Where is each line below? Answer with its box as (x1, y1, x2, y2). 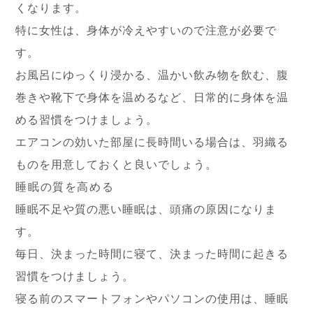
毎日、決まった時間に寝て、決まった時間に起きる (15, 248, 289, 260)
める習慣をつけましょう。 (15, 114, 159, 126)
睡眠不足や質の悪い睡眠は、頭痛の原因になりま (15, 203, 277, 215)
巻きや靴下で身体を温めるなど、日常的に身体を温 (15, 92, 289, 103)
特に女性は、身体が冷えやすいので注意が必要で (15, 24, 277, 36)
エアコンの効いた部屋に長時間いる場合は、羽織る (15, 136, 289, 148)
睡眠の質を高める (15, 181, 115, 193)
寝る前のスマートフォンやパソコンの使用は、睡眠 (15, 293, 289, 305)
